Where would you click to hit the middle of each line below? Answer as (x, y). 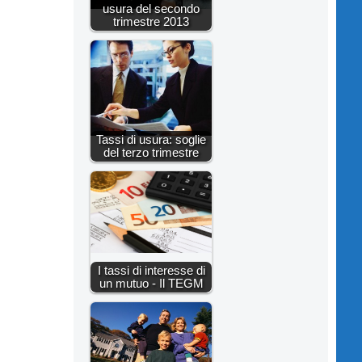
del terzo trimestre (151, 153)
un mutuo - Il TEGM (151, 284)
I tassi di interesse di (151, 271)
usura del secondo (151, 9)
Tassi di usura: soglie (151, 140)
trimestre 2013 (151, 22)
